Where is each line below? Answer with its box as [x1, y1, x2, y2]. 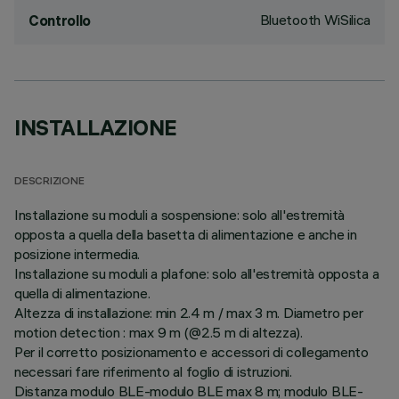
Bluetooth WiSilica [259, 11, 370, 28]
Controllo [28, 12, 92, 29]
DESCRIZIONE [14, 176, 85, 188]
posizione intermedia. [14, 245, 141, 263]
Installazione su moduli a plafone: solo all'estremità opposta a [14, 265, 379, 282]
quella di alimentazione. [14, 284, 151, 302]
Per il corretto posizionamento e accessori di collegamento [14, 343, 369, 361]
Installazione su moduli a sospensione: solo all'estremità [14, 206, 346, 224]
